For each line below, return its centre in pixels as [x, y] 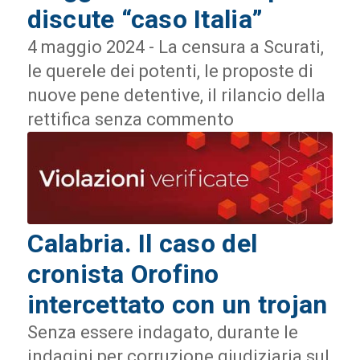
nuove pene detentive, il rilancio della [176, 95]
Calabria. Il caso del [142, 244]
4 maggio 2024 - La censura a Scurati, [175, 47]
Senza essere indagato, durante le [162, 333]
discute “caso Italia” [145, 19]
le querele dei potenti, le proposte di [170, 71]
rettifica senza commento [130, 119]
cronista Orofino [123, 274]
